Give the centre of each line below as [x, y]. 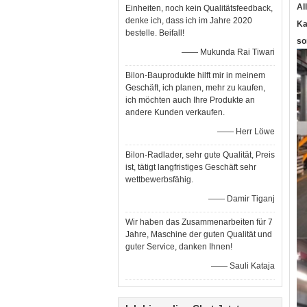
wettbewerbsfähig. [159, 180]
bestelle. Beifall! [155, 33]
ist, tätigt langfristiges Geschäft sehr [191, 167]
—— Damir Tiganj [242, 199]
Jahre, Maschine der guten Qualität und [199, 234]
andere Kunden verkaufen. [175, 112]
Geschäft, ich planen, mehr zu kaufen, [195, 88]
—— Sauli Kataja [243, 266]
